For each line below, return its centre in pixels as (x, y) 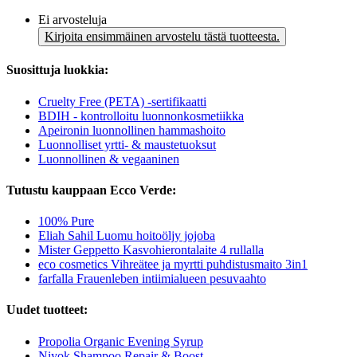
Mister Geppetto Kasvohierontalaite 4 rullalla (151, 250)
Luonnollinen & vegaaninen (109, 159)
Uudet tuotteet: (47, 310)
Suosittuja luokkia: (57, 70)
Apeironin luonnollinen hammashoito (132, 130)
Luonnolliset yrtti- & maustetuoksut (127, 144)
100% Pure (66, 222)
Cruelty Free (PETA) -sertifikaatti (122, 101)
